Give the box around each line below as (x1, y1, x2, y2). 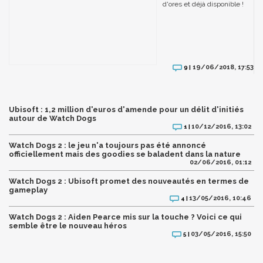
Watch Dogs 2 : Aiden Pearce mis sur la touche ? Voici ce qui (9, 212, 242, 221)
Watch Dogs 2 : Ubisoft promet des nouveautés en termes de (9, 176, 249, 186)
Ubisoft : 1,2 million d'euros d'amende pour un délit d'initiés (9, 104, 244, 114)
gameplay (9, 185, 48, 194)
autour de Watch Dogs (9, 113, 96, 123)
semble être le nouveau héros (9, 221, 127, 230)
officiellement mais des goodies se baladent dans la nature (9, 149, 241, 159)
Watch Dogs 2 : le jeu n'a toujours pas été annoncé (9, 140, 206, 150)
